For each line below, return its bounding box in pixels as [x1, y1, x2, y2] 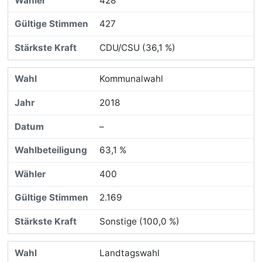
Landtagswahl [99, 247, 160, 258]
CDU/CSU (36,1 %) [99, 42, 175, 53]
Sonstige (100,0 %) [99, 215, 180, 227]
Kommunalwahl [99, 73, 163, 85]
